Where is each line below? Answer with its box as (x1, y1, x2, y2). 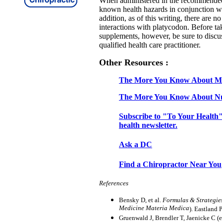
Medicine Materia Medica (119, 204, 189, 213)
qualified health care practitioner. (99, 40, 201, 49)
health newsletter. (119, 121, 177, 130)
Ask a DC (119, 140, 152, 149)
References (99, 179, 128, 187)
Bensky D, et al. (119, 196, 163, 204)
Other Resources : (99, 57, 168, 67)
